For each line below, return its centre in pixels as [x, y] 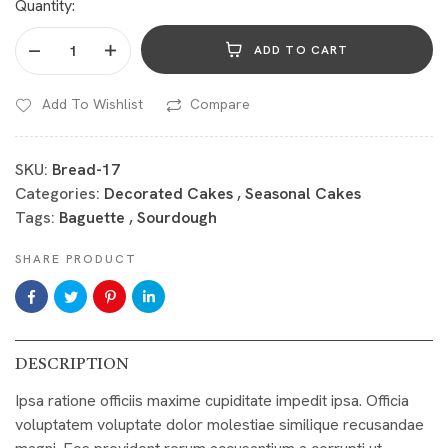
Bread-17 [86, 170]
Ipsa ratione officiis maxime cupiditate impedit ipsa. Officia [212, 401]
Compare [220, 104]
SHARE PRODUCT [76, 259]
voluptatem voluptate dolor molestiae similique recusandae [219, 425]
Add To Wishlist [92, 104]
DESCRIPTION [72, 365]
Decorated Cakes [168, 194]
